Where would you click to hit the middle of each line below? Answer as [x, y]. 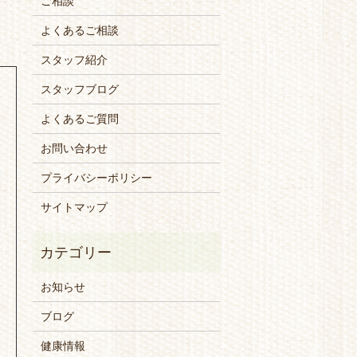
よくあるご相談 [79, 31]
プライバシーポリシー [96, 178]
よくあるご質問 [79, 119]
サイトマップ [74, 208]
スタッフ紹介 [74, 60]
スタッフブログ [79, 90]
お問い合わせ [74, 149]
